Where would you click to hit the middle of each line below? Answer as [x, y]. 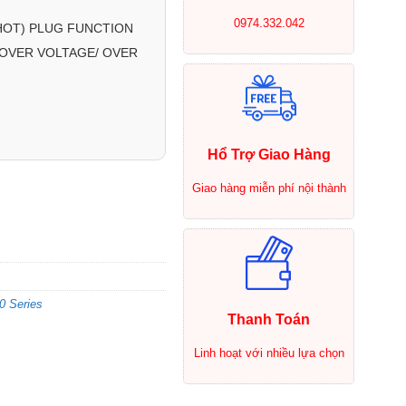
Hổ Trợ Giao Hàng [269, 154]
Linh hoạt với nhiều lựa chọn [269, 353]
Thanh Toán [269, 319]
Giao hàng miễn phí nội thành [269, 188]
